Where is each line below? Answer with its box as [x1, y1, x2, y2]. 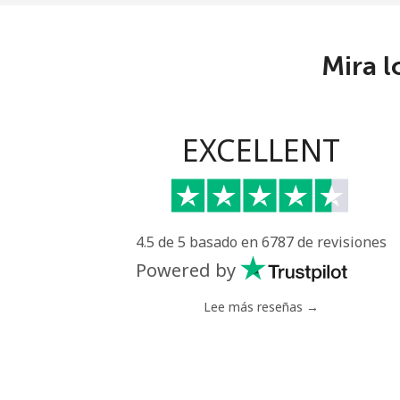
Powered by [135, 258, 236, 282]
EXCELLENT [181, 129, 340, 171]
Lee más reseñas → [203, 298, 319, 315]
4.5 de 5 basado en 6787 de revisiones [135, 232, 387, 252]
